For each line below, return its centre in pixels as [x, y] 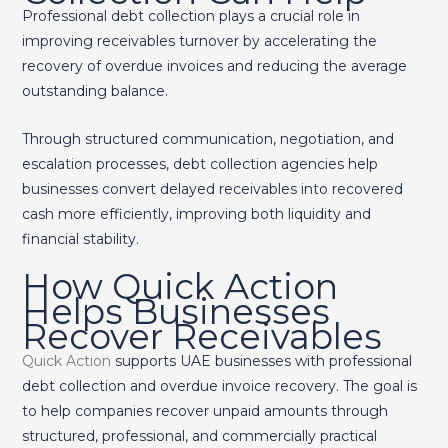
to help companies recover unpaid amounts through [204, 410]
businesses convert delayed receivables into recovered [212, 188]
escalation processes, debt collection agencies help [199, 163]
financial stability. [80, 238]
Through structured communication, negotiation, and [207, 138]
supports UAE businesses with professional [261, 360]
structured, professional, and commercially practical [199, 435]
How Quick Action [179, 286]
